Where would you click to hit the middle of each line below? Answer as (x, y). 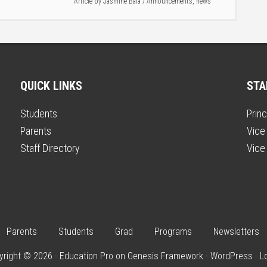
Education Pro (86, 256)
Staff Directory (50, 148)
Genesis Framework (165, 256)
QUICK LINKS (51, 86)
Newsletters (236, 232)
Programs (173, 232)
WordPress (232, 256)
